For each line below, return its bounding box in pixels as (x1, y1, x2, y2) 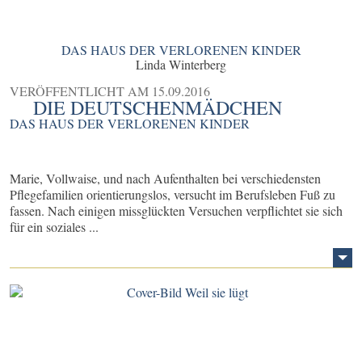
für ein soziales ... (10, 218, 99, 236)
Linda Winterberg (136, 56, 226, 74)
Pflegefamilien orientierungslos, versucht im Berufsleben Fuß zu (10, 186, 335, 204)
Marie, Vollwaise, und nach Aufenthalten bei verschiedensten (10, 170, 321, 187)
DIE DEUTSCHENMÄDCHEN (33, 95, 283, 121)
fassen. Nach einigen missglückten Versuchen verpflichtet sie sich (10, 202, 343, 220)
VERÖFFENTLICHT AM (10, 82, 152, 100)
